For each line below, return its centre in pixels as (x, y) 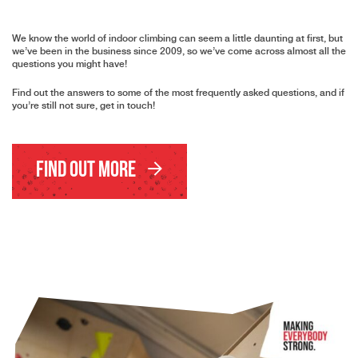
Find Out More (88, 171)
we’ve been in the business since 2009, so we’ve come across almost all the (179, 51)
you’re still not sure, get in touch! (84, 105)
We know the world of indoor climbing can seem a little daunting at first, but (177, 38)
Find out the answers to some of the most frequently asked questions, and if (178, 93)
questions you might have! (70, 64)
